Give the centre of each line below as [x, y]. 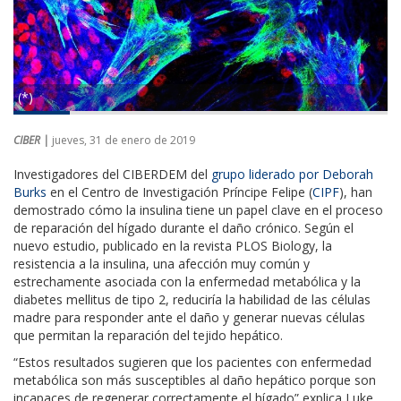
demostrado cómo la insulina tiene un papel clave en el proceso [198, 209]
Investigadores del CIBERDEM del [112, 174]
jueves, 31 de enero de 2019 [124, 140]
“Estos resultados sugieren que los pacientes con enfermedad [192, 362]
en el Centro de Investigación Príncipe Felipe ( [179, 192]
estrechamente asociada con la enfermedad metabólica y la [187, 281]
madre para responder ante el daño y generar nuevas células [189, 317]
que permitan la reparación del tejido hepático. [148, 335]
